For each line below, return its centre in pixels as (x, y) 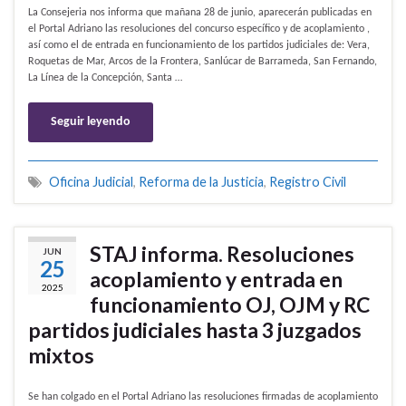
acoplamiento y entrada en (216, 280)
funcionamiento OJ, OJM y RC (230, 305)
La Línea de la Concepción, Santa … (105, 78)
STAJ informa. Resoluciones (222, 254)
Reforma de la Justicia (201, 182)
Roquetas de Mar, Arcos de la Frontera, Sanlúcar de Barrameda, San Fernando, (203, 62)
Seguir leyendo (91, 122)
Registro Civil (308, 182)
